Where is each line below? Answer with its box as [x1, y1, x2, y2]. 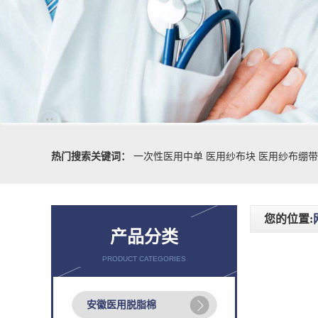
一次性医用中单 [133, 151, 206, 162]
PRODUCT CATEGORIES [102, 255, 186, 263]
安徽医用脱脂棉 [87, 300, 156, 310]
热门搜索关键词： [51, 151, 131, 162]
